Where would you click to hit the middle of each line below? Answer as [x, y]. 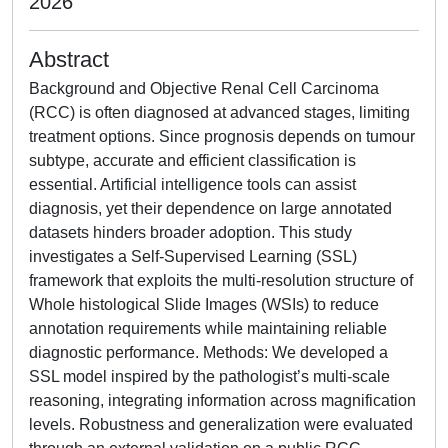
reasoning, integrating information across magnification [222, 400]
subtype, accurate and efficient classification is [192, 160]
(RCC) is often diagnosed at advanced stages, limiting [219, 112]
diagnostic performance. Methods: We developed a [208, 352]
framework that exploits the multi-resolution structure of [221, 280]
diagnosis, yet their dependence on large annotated [210, 208]
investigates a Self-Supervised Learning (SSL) [193, 256]
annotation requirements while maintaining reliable [208, 328]
